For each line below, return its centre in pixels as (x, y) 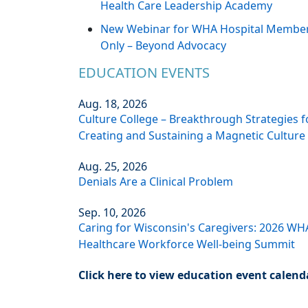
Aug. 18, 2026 (113, 104)
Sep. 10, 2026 (112, 213)
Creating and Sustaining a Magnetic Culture (192, 136)
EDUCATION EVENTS (144, 73)
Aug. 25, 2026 (113, 167)
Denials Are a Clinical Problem (156, 182)
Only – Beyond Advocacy (163, 46)
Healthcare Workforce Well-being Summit (187, 244)
